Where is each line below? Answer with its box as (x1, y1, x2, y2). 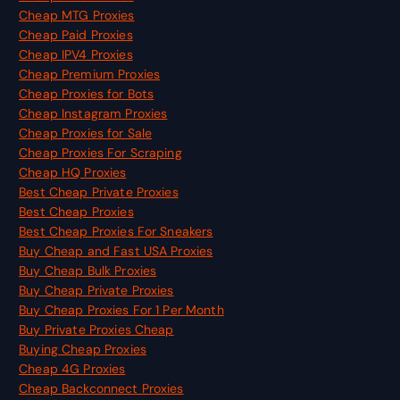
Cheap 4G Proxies (19, 360, 126, 377)
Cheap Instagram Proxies (19, 104, 168, 121)
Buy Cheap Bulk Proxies (19, 262, 157, 279)
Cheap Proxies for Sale (19, 124, 153, 141)
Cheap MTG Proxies (19, 6, 135, 23)
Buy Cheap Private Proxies (19, 281, 174, 298)
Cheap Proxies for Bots (19, 85, 154, 102)
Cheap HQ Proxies (19, 163, 127, 180)
